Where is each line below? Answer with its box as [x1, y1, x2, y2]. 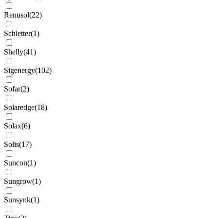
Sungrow [4, 177, 32, 185]
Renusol [4, 11, 29, 19]
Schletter [4, 29, 31, 37]
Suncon [4, 159, 27, 167]
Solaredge [4, 103, 35, 111]
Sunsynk [4, 196, 31, 204]
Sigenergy [4, 66, 35, 74]
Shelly [4, 48, 23, 56]
